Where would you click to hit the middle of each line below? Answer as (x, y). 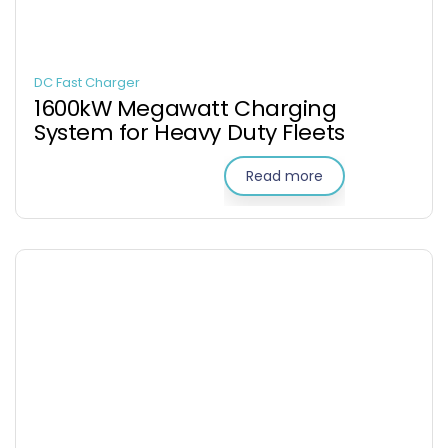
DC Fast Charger (87, 82)
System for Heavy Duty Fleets (189, 132)
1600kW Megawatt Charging (185, 108)
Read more (284, 176)
